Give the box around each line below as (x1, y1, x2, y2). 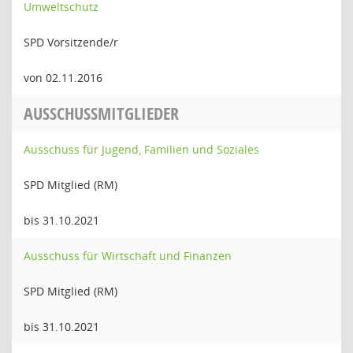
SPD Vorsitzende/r (24, 35, 118, 50)
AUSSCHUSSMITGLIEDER (24, 102, 179, 125)
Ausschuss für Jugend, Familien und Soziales (24, 142, 259, 157)
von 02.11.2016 (24, 70, 102, 85)
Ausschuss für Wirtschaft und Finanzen (24, 248, 232, 263)
